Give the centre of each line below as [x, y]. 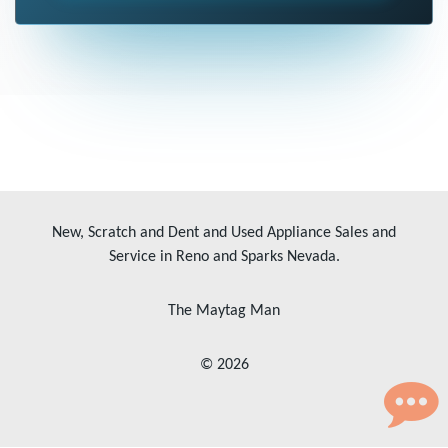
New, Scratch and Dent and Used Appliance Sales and [224, 233]
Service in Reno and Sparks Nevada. [224, 257]
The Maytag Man [224, 311]
